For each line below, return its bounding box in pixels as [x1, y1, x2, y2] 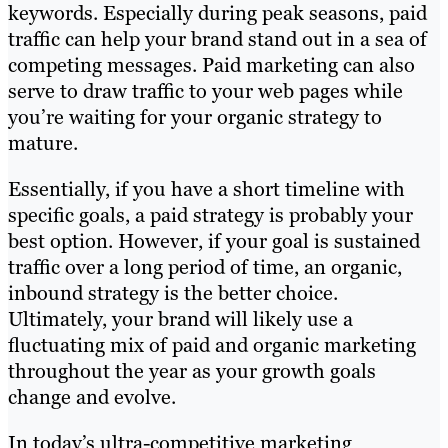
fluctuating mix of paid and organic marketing [8, 332, 416, 359]
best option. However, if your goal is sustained [8, 228, 420, 255]
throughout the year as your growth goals [8, 358, 376, 385]
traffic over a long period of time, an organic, [8, 254, 402, 281]
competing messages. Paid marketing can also [8, 52, 415, 79]
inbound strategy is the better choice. [8, 280, 338, 307]
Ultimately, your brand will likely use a [8, 306, 353, 333]
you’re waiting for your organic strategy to [8, 104, 382, 131]
